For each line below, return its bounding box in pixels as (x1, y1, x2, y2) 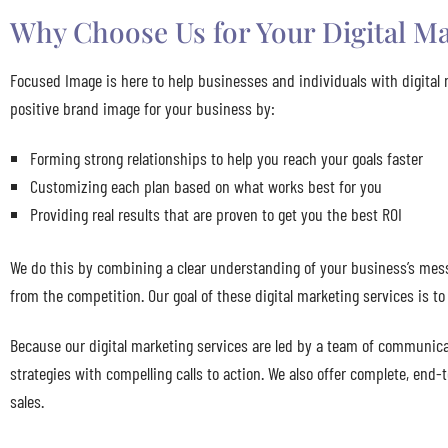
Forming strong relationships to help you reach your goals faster (30, 146, 423, 169)
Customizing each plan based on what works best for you (30, 174, 382, 197)
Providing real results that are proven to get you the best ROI (30, 202, 402, 225)
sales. (10, 389, 44, 412)
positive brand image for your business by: (10, 97, 275, 120)
